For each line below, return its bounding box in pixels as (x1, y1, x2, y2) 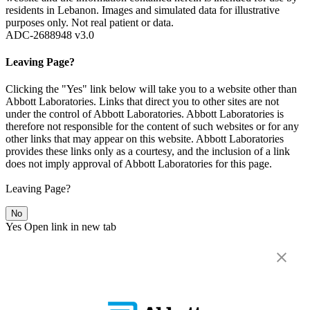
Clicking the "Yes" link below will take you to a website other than (6, 83, 297, 95)
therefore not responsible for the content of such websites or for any (6, 120, 299, 133)
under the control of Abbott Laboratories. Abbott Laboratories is (6, 108, 284, 120)
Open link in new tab (24, 221, 116, 233)
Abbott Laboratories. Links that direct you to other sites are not (6, 95, 279, 108)
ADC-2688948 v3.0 (6, 28, 94, 41)
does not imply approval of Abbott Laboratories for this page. (6, 158, 272, 170)
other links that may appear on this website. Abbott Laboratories (6, 133, 284, 145)
